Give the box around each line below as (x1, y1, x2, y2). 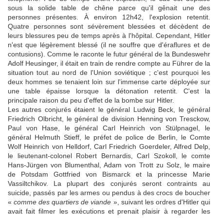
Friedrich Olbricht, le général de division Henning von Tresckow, (8, 115, 210, 123)
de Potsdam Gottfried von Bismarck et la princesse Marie (8, 170, 210, 179)
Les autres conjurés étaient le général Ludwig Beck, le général (8, 106, 210, 114)
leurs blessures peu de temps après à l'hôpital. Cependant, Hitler (8, 32, 210, 40)
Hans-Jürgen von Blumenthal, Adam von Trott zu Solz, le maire (8, 161, 210, 169)
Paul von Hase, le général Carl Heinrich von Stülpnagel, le (8, 124, 210, 132)
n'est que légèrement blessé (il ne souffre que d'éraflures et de (8, 41, 210, 49)
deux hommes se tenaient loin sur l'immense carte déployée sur (8, 78, 210, 86)
